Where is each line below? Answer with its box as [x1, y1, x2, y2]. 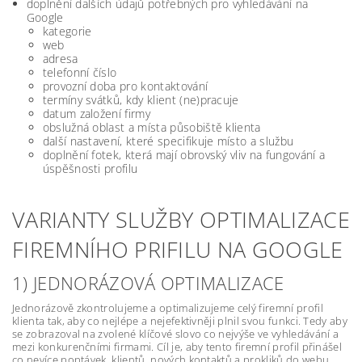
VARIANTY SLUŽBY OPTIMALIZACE [12, 204, 350, 234]
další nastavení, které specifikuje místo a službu [42, 133, 294, 149]
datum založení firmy [42, 106, 150, 121]
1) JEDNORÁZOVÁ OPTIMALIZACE [12, 271, 284, 295]
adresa [42, 51, 78, 66]
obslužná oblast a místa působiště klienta [42, 120, 261, 135]
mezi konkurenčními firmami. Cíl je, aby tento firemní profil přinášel [12, 339, 343, 354]
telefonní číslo [42, 65, 117, 80]
